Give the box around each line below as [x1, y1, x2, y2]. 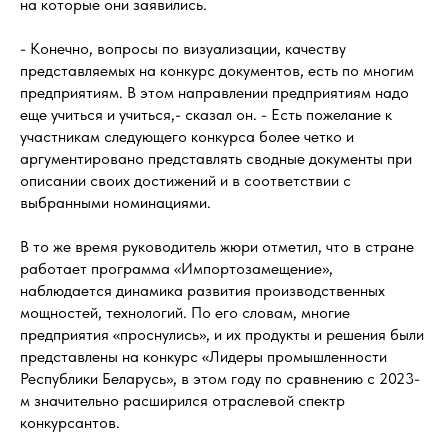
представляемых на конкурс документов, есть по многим [20, 61, 414, 81]
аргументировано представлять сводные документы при [20, 149, 412, 169]
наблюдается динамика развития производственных [20, 281, 385, 301]
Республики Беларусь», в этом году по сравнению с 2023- [20, 369, 420, 389]
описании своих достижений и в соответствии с [20, 171, 351, 191]
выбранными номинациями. [20, 193, 211, 213]
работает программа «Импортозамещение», [20, 259, 333, 279]
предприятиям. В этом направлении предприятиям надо [20, 83, 409, 103]
